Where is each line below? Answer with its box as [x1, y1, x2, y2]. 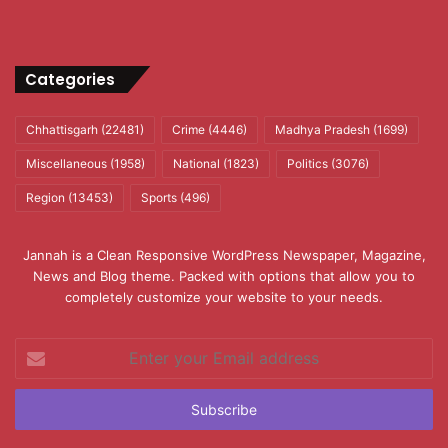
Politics [287, 155, 328, 171]
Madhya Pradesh [275, 121, 370, 137]
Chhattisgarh [26, 121, 98, 137]
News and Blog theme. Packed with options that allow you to [33, 267, 415, 284]
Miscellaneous [26, 155, 107, 171]
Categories [25, 68, 115, 90]
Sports [141, 189, 177, 205]
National [173, 155, 220, 171]
